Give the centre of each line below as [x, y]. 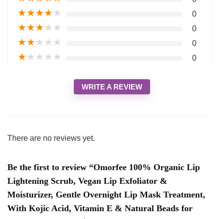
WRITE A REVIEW [112, 87]
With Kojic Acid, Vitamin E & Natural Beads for [100, 208]
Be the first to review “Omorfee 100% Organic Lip [104, 167]
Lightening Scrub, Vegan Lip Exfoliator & [87, 181]
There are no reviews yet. [51, 138]
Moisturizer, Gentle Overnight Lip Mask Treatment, [106, 195]
